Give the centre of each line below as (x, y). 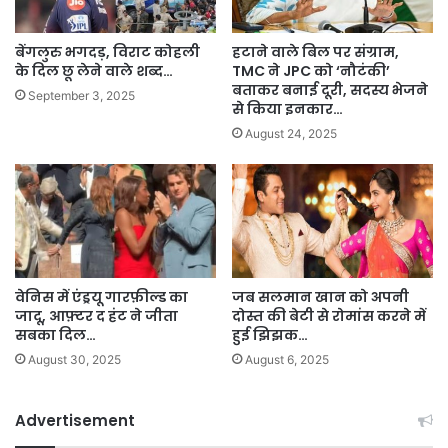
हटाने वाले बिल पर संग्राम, (315, 52)
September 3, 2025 (81, 96)
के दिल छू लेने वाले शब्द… (94, 71)
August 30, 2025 (74, 359)
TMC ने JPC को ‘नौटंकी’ (311, 71)
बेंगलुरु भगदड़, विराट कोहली (107, 52)
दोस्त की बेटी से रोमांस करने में (329, 315)
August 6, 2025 (287, 359)
